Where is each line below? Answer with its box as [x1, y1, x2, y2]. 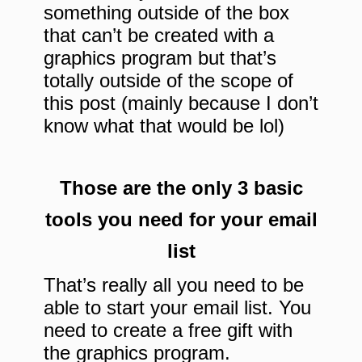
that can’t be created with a [44, 24, 274, 47]
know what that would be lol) [44, 115, 284, 137]
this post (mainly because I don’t [44, 92, 318, 115]
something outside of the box [44, 2, 289, 24]
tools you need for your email [44, 208, 318, 231]
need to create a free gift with [44, 319, 293, 342]
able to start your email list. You [44, 297, 311, 319]
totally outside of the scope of [44, 69, 293, 92]
